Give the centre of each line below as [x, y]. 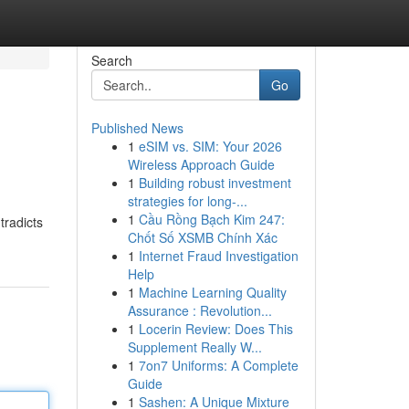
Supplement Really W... [194, 347]
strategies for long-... [187, 201]
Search [111, 60]
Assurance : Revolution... [199, 310]
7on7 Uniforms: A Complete [218, 365]
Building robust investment [215, 183]
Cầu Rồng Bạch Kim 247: [211, 219]
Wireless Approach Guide [201, 164]
